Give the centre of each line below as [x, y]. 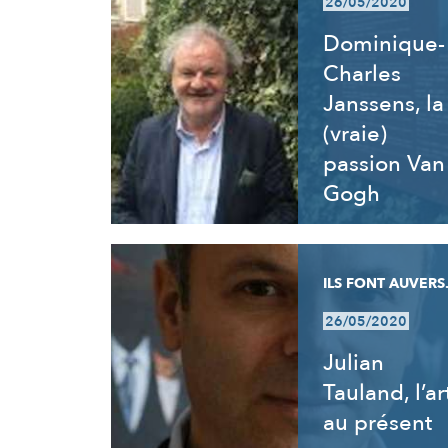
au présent [377, 423]
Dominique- [383, 44]
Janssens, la [383, 104]
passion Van [383, 164]
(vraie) [354, 134]
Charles [361, 74]
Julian [353, 363]
